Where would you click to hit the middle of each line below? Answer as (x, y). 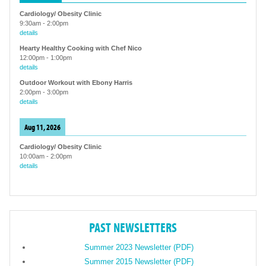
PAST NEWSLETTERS (133, 227)
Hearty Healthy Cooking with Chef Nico (81, 48)
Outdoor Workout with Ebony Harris (76, 82)
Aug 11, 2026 (42, 126)
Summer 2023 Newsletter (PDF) (139, 247)
